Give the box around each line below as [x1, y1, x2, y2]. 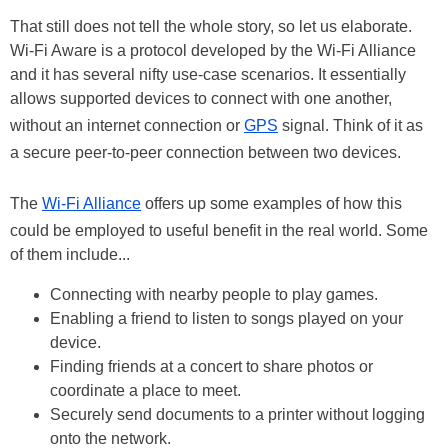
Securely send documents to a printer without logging [50, 405, 425, 423]
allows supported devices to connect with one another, [10, 89, 392, 107]
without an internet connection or [10, 116, 244, 134]
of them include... [10, 245, 130, 263]
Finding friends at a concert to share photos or [50, 357, 373, 375]
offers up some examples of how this [141, 194, 402, 212]
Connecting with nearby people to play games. [50, 285, 378, 303]
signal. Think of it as [278, 116, 423, 134]
